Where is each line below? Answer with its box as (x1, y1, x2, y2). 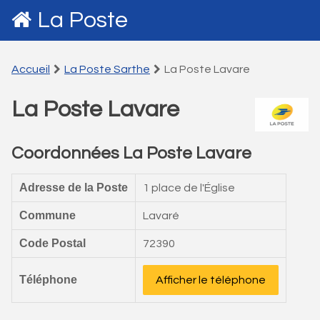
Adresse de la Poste (19, 181, 128, 194)
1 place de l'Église (143, 182, 235, 194)
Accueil (11, 64, 50, 75)
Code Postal (19, 237, 86, 249)
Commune (19, 209, 76, 221)
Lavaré (143, 210, 179, 221)
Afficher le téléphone (156, 274, 266, 286)
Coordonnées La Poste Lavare (11, 144, 251, 162)
